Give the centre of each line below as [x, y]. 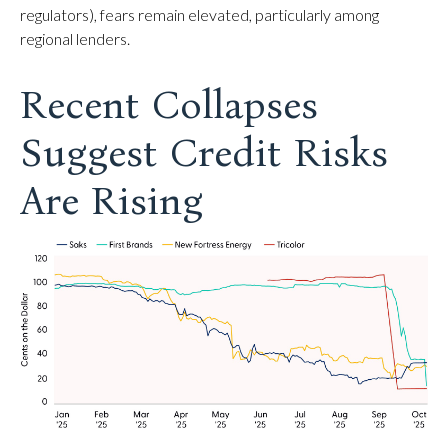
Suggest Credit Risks [204, 153]
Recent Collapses [169, 105]
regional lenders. [75, 38]
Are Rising [111, 201]
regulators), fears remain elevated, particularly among [199, 14]
